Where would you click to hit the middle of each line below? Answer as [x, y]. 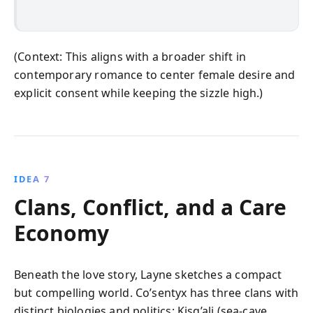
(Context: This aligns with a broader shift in [130, 56]
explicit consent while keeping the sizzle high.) [139, 93]
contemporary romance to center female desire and [155, 74]
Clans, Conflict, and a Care [150, 207]
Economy [61, 233]
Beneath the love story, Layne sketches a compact [148, 274]
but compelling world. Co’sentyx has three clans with [156, 292]
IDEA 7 [32, 179]
